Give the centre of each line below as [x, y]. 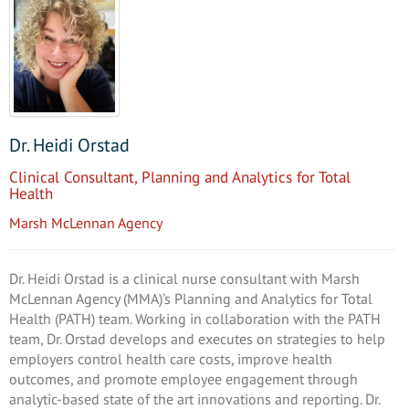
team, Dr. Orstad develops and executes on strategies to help [197, 338]
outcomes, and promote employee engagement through [184, 378]
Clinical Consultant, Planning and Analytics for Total [180, 177]
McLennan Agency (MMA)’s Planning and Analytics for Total [191, 298]
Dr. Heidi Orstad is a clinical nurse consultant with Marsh [184, 278]
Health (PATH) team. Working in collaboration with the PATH [195, 318]
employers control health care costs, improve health [171, 358]
